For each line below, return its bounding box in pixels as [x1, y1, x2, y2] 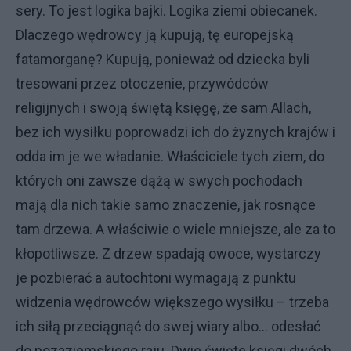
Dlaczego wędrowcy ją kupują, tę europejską [16, 27, 294, 43]
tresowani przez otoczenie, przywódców [16, 75, 269, 92]
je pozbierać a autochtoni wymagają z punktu [16, 270, 296, 286]
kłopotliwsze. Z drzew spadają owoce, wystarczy [16, 245, 321, 262]
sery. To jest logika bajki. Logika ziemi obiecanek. [16, 2, 317, 19]
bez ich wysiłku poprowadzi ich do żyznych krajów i [16, 124, 335, 140]
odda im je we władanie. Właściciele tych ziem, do [16, 148, 324, 165]
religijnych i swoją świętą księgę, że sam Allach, [16, 100, 311, 116]
